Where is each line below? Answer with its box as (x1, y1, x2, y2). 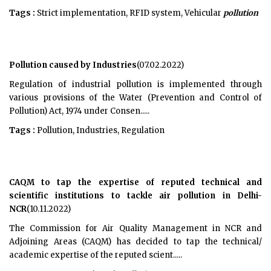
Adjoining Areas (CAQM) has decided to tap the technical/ (9, 237, 262, 247)
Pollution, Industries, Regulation (35, 125, 165, 135)
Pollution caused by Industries (9, 60, 137, 70)
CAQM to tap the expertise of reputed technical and (9, 177, 262, 188)
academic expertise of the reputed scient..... (9, 250, 182, 260)
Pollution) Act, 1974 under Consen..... (9, 106, 149, 116)
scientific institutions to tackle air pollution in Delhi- (9, 191, 262, 201)
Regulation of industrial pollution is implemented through (9, 79, 262, 90)
